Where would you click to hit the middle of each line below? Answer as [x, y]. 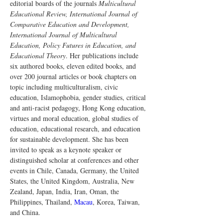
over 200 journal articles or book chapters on [74, 76]
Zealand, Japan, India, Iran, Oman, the [65, 191]
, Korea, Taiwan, [117, 202]
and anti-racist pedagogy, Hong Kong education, [79, 108]
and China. [25, 212]
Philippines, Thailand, [42, 202]
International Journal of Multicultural [64, 35]
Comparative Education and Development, [71, 24]
